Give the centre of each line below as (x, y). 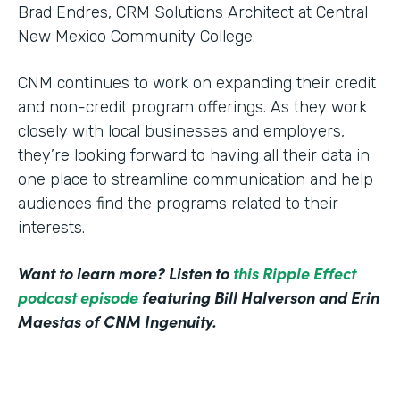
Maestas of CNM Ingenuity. (117, 321)
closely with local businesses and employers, (181, 132)
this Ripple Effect (295, 273)
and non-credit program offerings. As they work (192, 108)
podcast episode (78, 297)
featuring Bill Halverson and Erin (259, 297)
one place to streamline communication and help (196, 180)
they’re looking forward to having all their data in (194, 156)
